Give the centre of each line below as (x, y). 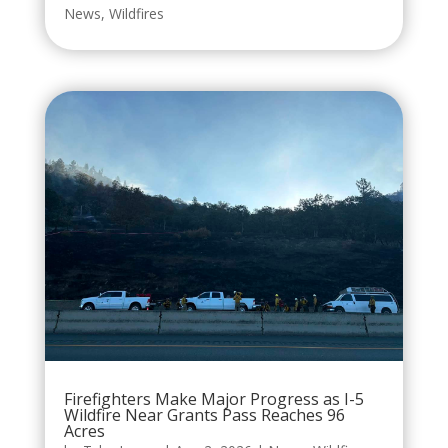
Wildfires (136, 14)
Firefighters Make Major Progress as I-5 (213, 398)
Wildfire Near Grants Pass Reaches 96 (204, 414)
